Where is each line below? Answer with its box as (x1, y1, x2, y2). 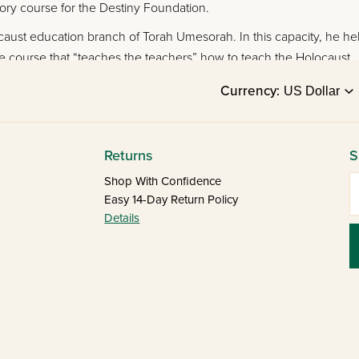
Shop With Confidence (104, 174, 222, 188)
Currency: (220, 83, 280, 100)
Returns (104, 147, 153, 164)
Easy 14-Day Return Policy (104, 192, 239, 207)
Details (104, 211, 140, 225)
